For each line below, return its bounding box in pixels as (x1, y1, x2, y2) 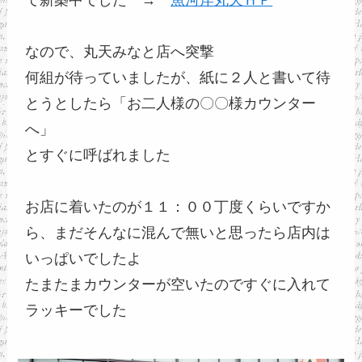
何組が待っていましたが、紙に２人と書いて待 (25, 69, 331, 86)
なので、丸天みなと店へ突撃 (25, 43, 215, 60)
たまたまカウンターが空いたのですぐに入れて (25, 276, 331, 293)
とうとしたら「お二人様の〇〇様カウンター (25, 95, 317, 112)
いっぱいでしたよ (25, 250, 142, 267)
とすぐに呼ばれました (25, 146, 171, 163)
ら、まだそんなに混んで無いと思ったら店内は (25, 224, 331, 241)
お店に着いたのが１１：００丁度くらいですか (25, 198, 331, 215)
